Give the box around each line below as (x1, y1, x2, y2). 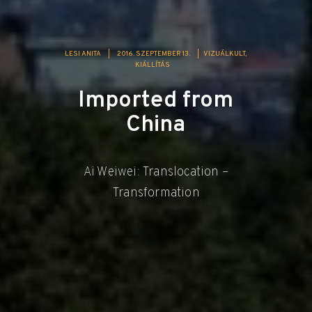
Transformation (112, 185, 200, 201)
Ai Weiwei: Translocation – (83, 164, 229, 180)
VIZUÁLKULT (203, 49, 246, 58)
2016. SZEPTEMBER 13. (117, 49, 191, 58)
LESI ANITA (65, 49, 102, 58)
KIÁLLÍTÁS (134, 60, 170, 70)
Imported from (78, 86, 234, 116)
